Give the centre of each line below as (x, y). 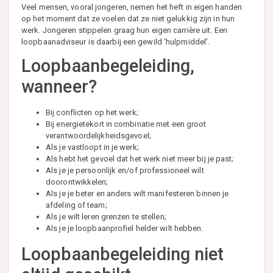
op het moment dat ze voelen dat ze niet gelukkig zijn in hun (128, 18)
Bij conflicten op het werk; (92, 112)
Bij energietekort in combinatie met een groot (126, 124)
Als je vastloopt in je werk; (92, 147)
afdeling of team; (76, 205)
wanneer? (59, 86)
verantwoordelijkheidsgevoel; (98, 135)
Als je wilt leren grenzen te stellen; (106, 216)
